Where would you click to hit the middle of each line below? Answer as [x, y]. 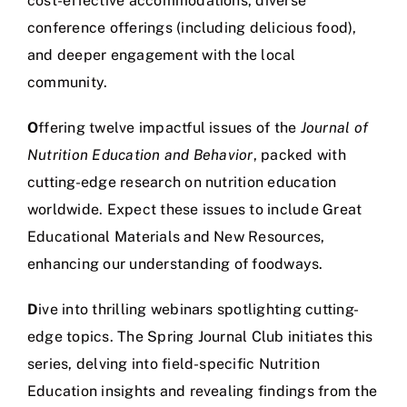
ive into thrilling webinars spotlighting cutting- [199, 309]
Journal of [334, 127]
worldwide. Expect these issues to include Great [195, 209]
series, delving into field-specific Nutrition [174, 363]
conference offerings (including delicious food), [192, 27]
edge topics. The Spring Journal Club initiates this [200, 336]
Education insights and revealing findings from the [202, 391]
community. [68, 82]
